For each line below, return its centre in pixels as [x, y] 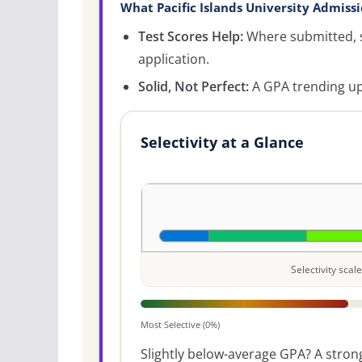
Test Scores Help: [191, 36]
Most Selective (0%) [180, 324]
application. [174, 59]
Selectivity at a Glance [222, 142]
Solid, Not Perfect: [194, 86]
